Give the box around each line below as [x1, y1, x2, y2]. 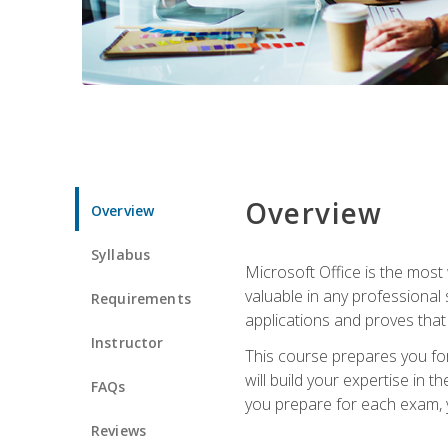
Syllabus [91, 244, 151, 264]
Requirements [91, 288, 191, 308]
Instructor [91, 332, 164, 352]
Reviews [91, 420, 147, 440]
